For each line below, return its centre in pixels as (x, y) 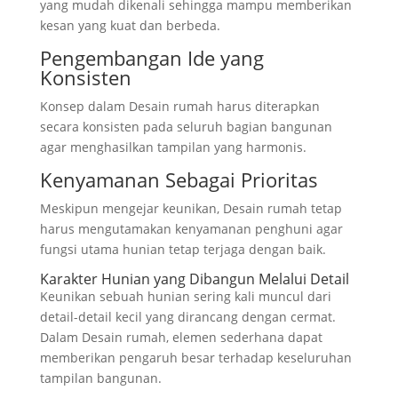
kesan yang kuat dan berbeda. (130, 25)
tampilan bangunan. (100, 378)
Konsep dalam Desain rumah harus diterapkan (179, 106)
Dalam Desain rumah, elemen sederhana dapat (181, 337)
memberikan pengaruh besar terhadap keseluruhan (195, 357)
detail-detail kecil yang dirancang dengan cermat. (187, 316)
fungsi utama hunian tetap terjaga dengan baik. (183, 249)
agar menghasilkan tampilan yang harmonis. (173, 147)
